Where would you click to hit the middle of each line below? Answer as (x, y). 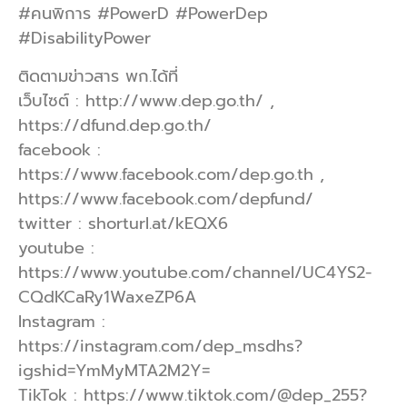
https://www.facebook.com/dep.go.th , (171, 174)
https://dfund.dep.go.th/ (115, 125)
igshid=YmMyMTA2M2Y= (114, 370)
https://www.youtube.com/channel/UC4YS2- (195, 272)
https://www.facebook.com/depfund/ (166, 199)
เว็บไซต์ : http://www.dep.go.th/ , (146, 100)
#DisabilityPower (84, 39)
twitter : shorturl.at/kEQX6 (123, 223)
